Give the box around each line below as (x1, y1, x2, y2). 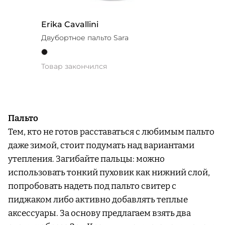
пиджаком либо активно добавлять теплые (8, 194, 188, 205)
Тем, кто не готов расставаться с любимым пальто (8, 127, 214, 138)
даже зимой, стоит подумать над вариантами (8, 140, 194, 151)
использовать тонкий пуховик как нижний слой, (8, 167, 210, 178)
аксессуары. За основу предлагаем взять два (8, 208, 191, 219)
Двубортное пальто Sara (41, 33, 129, 43)
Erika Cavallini (41, 20, 98, 30)
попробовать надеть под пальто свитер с (8, 181, 176, 192)
